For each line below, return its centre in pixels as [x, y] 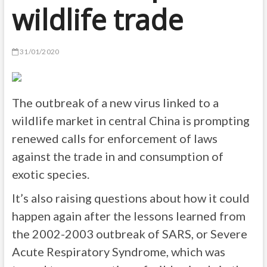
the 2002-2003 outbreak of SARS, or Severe [129, 234]
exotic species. [50, 174]
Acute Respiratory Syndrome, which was [118, 252]
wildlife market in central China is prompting [131, 120]
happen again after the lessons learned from [128, 216]
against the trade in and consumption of [117, 156]
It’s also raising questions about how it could [131, 198]
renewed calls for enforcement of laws [114, 138]
